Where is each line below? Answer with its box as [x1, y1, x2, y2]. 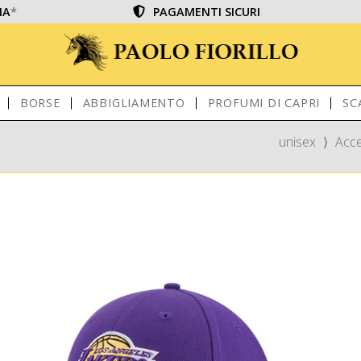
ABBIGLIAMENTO [82, 95, 185, 110]
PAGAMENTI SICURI [153, 4, 261, 19]
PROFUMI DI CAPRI [207, 95, 321, 110]
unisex [279, 133, 316, 151]
